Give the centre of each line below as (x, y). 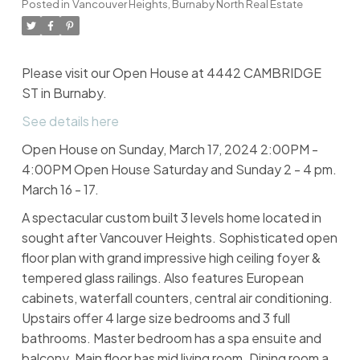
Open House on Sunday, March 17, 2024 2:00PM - (170, 149)
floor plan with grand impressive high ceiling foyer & (171, 258)
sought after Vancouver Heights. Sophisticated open (179, 238)
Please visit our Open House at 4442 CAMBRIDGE (171, 73)
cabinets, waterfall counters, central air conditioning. (177, 298)
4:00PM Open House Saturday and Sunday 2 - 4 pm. (179, 170)
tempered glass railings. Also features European (162, 278)
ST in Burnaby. (64, 93)
